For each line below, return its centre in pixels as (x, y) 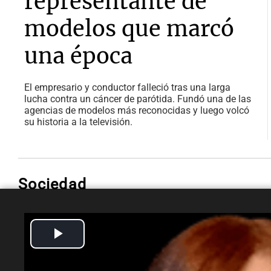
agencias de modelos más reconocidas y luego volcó (137, 111)
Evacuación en (101, 249)
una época (78, 56)
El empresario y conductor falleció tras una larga (127, 88)
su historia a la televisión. (78, 122)
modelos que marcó (129, 29)
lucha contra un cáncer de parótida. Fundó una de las (138, 99)
